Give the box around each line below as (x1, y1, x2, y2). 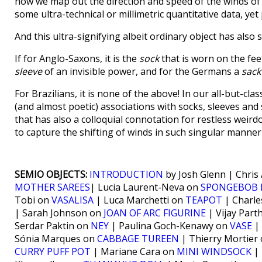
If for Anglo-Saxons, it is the (15, 52, 139, 65)
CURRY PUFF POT (15, 245, 91, 258)
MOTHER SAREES (15, 181, 90, 194)
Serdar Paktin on (15, 219, 91, 232)
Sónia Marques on (15, 232, 97, 245)
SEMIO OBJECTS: (15, 168, 87, 181)
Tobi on (15, 194, 51, 206)
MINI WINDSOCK (177, 245, 251, 258)
